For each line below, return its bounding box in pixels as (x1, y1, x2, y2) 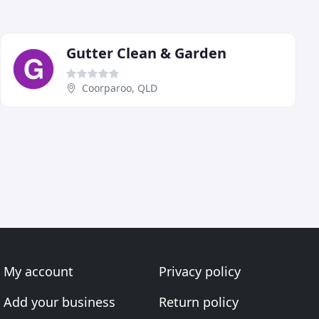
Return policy (158, 293, 239, 311)
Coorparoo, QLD (82, 81, 157, 95)
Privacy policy (158, 263, 241, 281)
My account (4, 263, 74, 281)
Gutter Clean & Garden (66, 43, 226, 63)
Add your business (4, 293, 116, 311)
